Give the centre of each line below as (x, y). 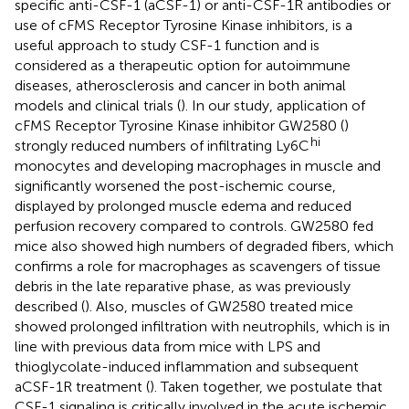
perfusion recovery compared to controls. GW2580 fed (194, 225)
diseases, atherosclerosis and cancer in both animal (180, 85)
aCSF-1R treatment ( (82, 386)
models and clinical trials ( (98, 105)
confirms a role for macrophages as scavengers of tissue (198, 266)
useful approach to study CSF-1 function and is (167, 45)
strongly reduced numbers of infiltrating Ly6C (162, 145)
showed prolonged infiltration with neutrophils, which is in (202, 326)
